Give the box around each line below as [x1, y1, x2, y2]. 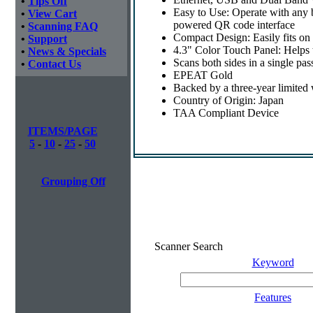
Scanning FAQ [28, 20, 98, 32]
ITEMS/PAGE [27, 125, 98, 137]
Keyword [252, 256, 294, 268]
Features [254, 291, 291, 303]
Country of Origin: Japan [173, 94, 284, 106]
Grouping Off [41, 175, 105, 187]
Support [28, 33, 67, 45]
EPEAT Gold [173, 68, 233, 81]
